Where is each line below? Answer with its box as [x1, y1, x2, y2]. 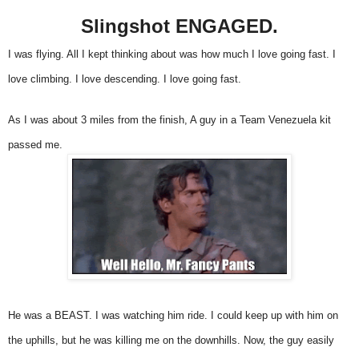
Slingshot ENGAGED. [81, 14, 278, 37]
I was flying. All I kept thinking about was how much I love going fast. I [8, 47, 336, 60]
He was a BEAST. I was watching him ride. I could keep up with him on [8, 309, 338, 321]
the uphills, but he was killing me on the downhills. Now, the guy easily [8, 333, 334, 346]
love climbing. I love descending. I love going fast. [8, 72, 241, 85]
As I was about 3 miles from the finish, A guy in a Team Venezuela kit [8, 113, 331, 126]
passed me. [8, 138, 66, 151]
